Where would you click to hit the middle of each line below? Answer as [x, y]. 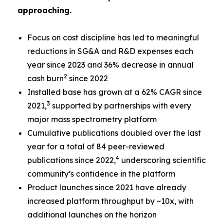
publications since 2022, [72, 160]
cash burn [45, 78]
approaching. [45, 10]
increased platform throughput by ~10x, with [110, 201]
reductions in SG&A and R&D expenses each [110, 51]
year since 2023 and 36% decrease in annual [110, 65]
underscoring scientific [163, 160]
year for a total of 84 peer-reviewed [96, 146]
